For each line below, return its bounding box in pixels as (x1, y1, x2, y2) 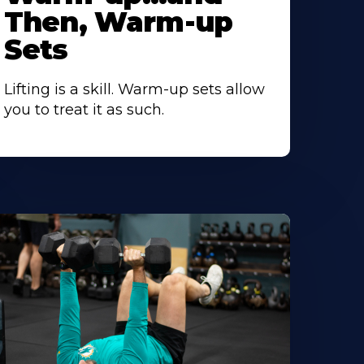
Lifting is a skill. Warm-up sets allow (3, 80, 265, 99)
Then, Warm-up (3, 5, 233, 40)
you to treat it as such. (3, 101, 164, 119)
